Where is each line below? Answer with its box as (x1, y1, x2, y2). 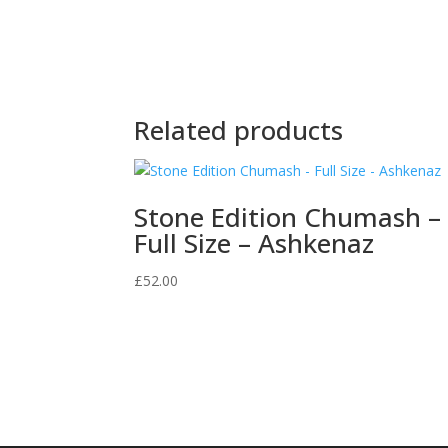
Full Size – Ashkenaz (134, 225, 375, 261)
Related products (134, 112, 344, 148)
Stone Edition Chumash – (134, 199, 442, 235)
